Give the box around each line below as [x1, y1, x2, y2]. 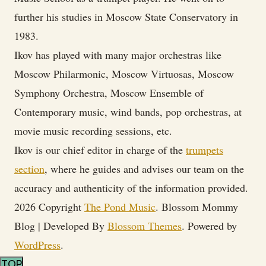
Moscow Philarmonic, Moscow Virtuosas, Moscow [14, 66, 234, 81]
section [14, 161, 45, 176]
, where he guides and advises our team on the [45, 161, 244, 176]
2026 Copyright [14, 199, 84, 214]
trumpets [186, 142, 223, 157]
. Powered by [182, 218, 237, 233]
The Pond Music [84, 199, 156, 214]
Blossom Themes [107, 218, 182, 233]
